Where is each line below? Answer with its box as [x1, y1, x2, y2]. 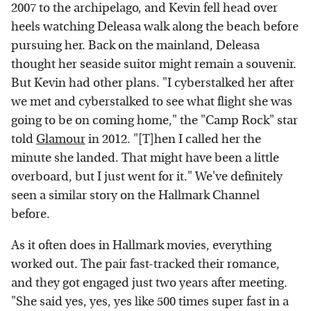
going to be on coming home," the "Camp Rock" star [11, 112, 298, 128]
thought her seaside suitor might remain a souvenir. [11, 56, 296, 72]
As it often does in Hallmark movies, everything [11, 237, 271, 253]
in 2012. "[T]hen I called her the [85, 131, 261, 146]
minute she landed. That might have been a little [11, 150, 279, 165]
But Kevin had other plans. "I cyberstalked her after [11, 75, 294, 90]
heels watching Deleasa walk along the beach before [11, 19, 299, 34]
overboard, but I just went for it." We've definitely [11, 169, 283, 184]
